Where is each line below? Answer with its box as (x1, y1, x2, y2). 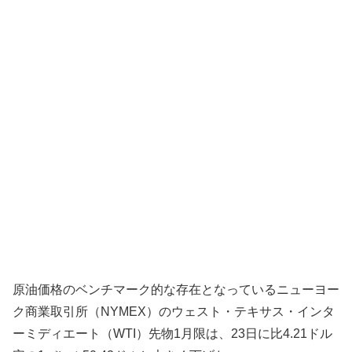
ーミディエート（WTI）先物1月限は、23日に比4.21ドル (13, 326, 332, 340)
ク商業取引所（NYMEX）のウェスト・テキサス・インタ (13, 304, 335, 318)
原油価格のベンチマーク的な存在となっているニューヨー (13, 282, 339, 296)
